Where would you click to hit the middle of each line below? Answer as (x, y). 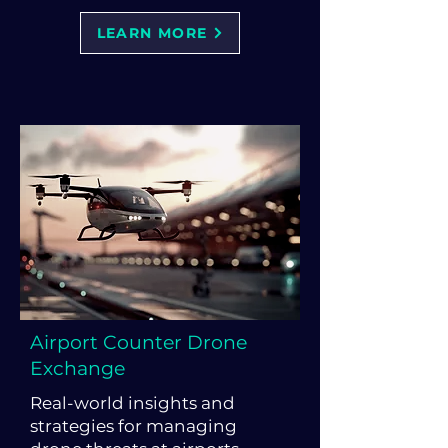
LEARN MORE (152, 33)
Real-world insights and (132, 403)
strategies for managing (133, 426)
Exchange (77, 368)
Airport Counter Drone (138, 342)
